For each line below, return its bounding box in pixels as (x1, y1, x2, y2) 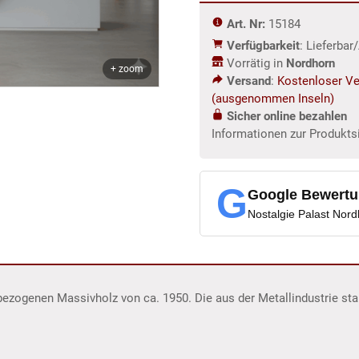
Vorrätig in (224, 55, 284, 71)
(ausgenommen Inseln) (212, 91, 335, 106)
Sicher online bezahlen (224, 108, 348, 123)
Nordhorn (283, 55, 336, 71)
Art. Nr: (224, 16, 269, 31)
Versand (227, 73, 272, 88)
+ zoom (110, 63, 143, 75)
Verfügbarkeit (227, 38, 301, 53)
